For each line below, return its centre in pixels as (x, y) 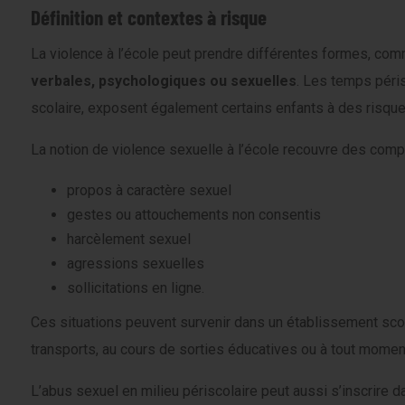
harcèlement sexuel (129, 239)
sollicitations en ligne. (136, 287)
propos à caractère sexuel (149, 190)
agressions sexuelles (136, 263)
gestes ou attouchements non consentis (194, 214)
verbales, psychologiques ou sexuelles (164, 80)
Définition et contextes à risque (149, 17)
